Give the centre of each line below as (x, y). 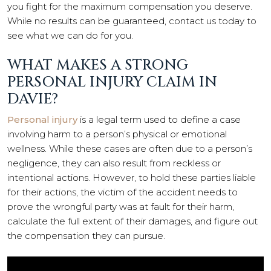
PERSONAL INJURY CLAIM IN (112, 82)
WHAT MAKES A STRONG (98, 65)
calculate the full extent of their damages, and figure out (132, 221)
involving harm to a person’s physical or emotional (117, 134)
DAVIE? (33, 99)
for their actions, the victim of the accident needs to (122, 192)
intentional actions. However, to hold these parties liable (132, 177)
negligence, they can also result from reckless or (114, 163)
